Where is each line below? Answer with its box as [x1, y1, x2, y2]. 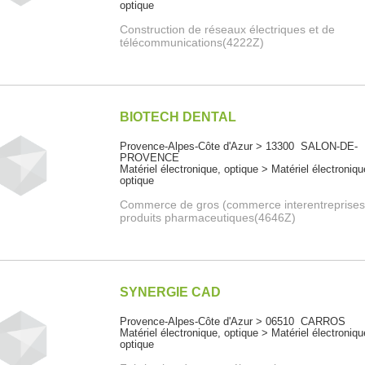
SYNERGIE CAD [120, 285, 222, 300]
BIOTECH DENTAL [120, 110, 237, 125]
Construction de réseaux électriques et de [120, 23, 336, 37]
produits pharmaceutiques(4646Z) [120, 211, 297, 225]
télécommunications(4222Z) [120, 36, 265, 50]
